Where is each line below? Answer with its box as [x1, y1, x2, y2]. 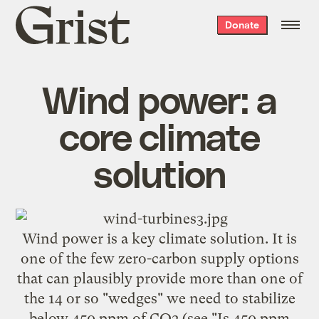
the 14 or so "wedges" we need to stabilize [23, 289, 296, 307]
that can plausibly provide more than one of [16, 269, 303, 287]
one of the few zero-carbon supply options [20, 249, 299, 267]
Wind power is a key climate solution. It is [22, 229, 297, 247]
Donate [224, 19, 259, 31]
